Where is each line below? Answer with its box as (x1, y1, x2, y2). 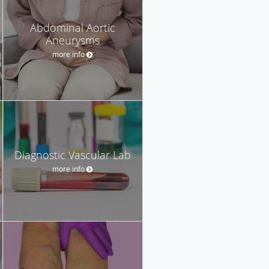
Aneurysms (46, 32, 100, 47)
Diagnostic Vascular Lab (14, 147, 131, 162)
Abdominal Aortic (30, 20, 115, 35)
